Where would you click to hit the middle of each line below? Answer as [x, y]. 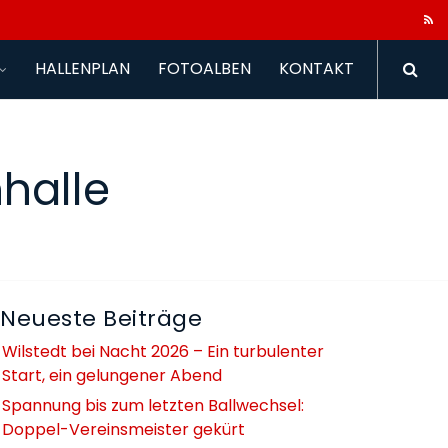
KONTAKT [316, 68]
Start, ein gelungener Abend [112, 375]
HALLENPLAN [82, 68]
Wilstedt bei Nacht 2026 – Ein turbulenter [163, 351]
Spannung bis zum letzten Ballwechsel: [153, 405]
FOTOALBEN [204, 68]
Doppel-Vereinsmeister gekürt [124, 429]
